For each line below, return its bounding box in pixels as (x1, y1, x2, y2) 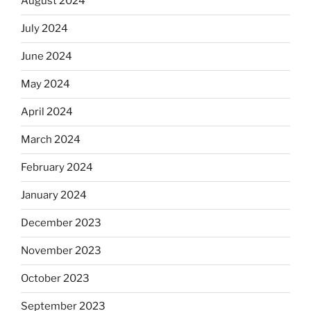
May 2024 (21, 78, 70, 91)
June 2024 (21, 50, 72, 63)
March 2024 (21, 133, 81, 146)
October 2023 (21, 272, 90, 285)
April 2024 (21, 106, 73, 119)
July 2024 (21, 22, 68, 35)
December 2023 (21, 217, 101, 230)
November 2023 (21, 244, 101, 258)
